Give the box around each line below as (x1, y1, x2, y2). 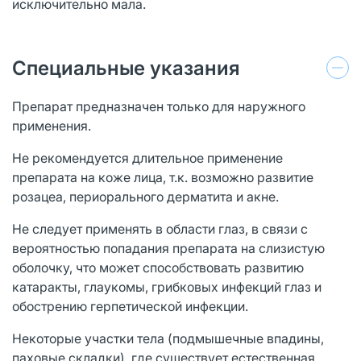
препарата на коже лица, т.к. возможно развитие (12, 168, 313, 185)
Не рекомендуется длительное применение (12, 149, 283, 166)
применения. (12, 117, 91, 134)
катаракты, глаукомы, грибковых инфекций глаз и (12, 278, 322, 295)
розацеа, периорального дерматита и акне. (12, 188, 279, 205)
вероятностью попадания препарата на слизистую (12, 239, 325, 256)
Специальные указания (12, 56, 240, 80)
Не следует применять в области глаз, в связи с (12, 220, 308, 237)
